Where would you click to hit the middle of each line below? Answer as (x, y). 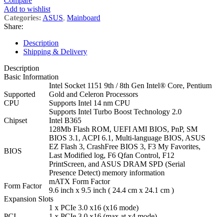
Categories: (23, 18)
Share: (14, 27)
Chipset (15, 121)
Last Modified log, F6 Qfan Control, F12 (112, 155)
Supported (20, 94)
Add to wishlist (27, 9)
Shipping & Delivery (55, 52)
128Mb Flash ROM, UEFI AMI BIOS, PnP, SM (123, 129)
